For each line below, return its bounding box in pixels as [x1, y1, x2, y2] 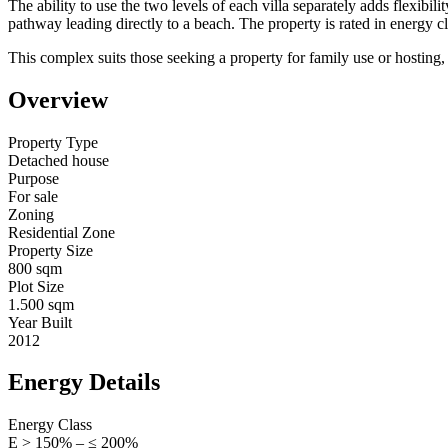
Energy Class [8, 416, 92, 434]
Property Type [8, 133, 98, 151]
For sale [8, 187, 58, 205]
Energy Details [8, 369, 160, 396]
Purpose [8, 169, 59, 187]
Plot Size [8, 277, 64, 295]
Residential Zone [8, 223, 115, 241]
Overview [8, 86, 108, 113]
